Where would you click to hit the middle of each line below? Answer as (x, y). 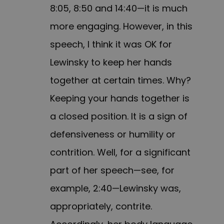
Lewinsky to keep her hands (111, 62)
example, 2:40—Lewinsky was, (115, 188)
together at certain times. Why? (120, 80)
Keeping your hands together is (120, 98)
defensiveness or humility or (113, 134)
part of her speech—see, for (112, 170)
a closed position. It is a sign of (119, 116)
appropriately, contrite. (101, 206)
